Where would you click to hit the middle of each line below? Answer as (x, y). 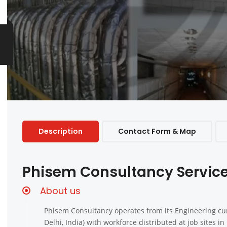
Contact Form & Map (157, 131)
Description (61, 131)
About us (60, 191)
